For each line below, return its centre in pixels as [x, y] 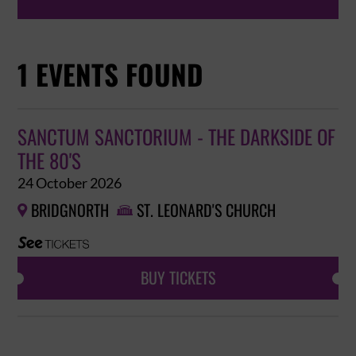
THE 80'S [50, 161]
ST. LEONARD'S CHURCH [207, 211]
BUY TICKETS [178, 278]
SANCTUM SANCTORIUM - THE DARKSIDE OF [177, 137]
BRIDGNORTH [70, 211]
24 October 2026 [70, 183]
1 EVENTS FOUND [111, 75]
